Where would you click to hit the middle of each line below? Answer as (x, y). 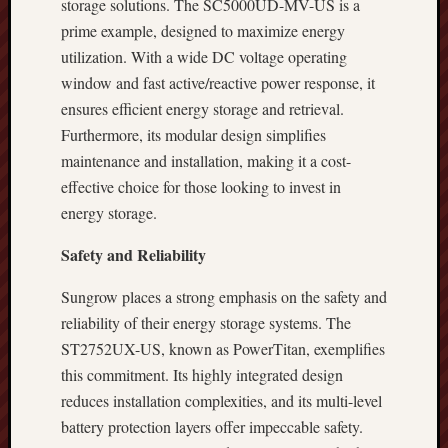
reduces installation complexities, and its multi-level (221, 400)
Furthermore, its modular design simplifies (193, 134)
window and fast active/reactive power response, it (218, 82)
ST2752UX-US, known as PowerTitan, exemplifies (223, 348)
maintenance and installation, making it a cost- (206, 160)
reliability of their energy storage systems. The (206, 322)
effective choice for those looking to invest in (201, 186)
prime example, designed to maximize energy (203, 30)
